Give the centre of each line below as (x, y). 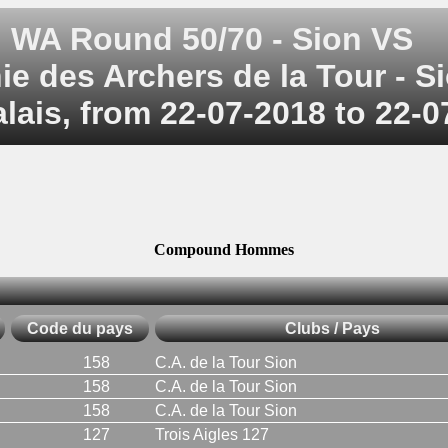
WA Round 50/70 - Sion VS (211, 39)
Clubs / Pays (332, 328)
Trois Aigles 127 (212, 434)
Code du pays (80, 328)
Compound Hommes (224, 250)
